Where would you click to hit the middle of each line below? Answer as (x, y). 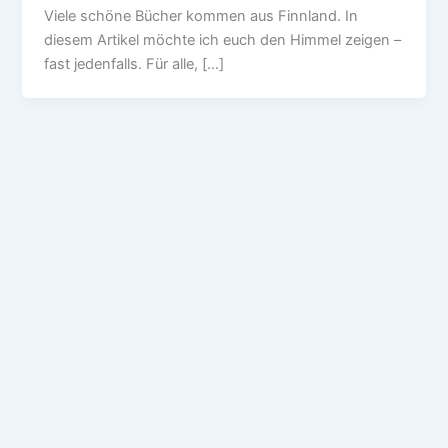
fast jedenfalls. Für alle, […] (134, 64)
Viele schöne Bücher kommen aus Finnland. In (201, 16)
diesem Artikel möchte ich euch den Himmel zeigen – (223, 40)
